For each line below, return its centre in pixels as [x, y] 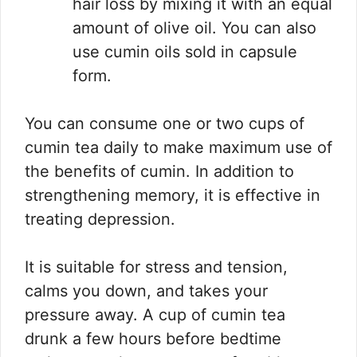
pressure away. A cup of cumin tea [155, 315]
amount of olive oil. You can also [194, 28]
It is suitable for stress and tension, [156, 267]
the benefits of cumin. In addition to [159, 172]
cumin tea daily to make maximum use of [178, 148]
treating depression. [100, 220]
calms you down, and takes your [146, 291]
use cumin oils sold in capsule [185, 52]
